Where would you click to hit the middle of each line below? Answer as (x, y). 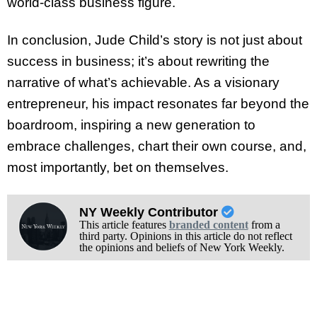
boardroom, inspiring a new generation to (131, 125)
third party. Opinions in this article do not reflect (185, 236)
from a (264, 224)
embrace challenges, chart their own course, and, (157, 146)
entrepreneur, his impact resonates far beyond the (158, 104)
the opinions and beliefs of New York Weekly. (181, 247)
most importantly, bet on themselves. (118, 168)
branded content (208, 224)
